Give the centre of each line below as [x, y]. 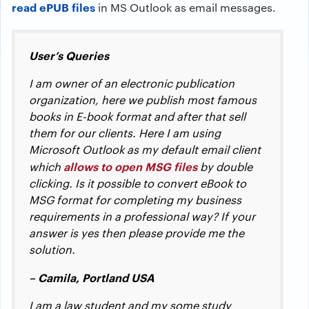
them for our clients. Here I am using [125, 133]
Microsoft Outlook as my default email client [145, 149]
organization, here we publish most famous [143, 100]
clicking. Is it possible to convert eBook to [138, 183]
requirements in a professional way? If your [142, 216]
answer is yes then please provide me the [137, 233]
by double [225, 167]
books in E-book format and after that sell [137, 116]
